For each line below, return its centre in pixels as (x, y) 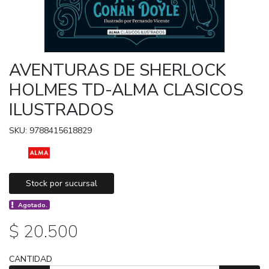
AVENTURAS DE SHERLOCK (117, 70)
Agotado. (33, 205)
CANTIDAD (31, 259)
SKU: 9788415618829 (50, 130)
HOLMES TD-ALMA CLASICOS (126, 90)
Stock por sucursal (62, 183)
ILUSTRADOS (61, 110)
